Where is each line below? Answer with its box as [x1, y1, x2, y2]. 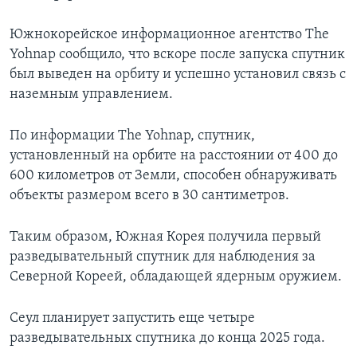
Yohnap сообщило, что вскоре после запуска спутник [10, 47, 345, 63]
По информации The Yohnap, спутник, [10, 128, 255, 144]
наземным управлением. [10, 87, 173, 103]
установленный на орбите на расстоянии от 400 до [10, 148, 338, 164]
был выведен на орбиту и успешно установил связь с [10, 67, 346, 83]
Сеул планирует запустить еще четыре [10, 311, 255, 327]
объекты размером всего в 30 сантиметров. [10, 188, 289, 204]
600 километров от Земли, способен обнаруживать [10, 168, 337, 184]
